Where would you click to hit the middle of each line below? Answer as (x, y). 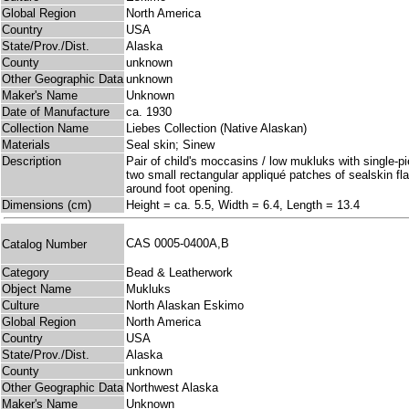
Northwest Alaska (172, 388)
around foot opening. (180, 189)
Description (31, 162)
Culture (21, 306)
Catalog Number (44, 244)
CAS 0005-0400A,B (181, 244)
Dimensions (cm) (47, 205)
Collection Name (45, 129)
